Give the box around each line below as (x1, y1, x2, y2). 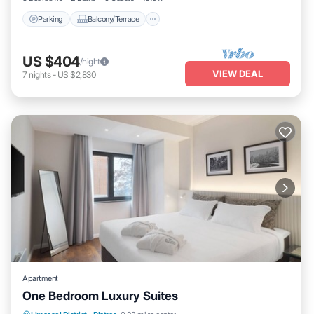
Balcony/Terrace (87, 13, 139, 24)
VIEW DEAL (212, 67, 263, 79)
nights (29, 69, 51, 80)
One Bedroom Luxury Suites (22, 289, 178, 303)
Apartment (22, 273, 58, 283)
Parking (38, 13, 63, 24)
